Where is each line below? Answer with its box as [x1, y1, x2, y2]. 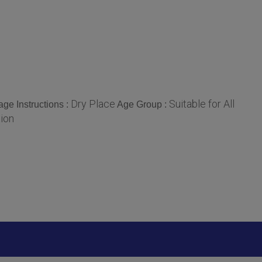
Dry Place [71, 97, 115, 110]
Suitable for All [169, 97, 235, 110]
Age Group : [117, 99, 169, 109]
